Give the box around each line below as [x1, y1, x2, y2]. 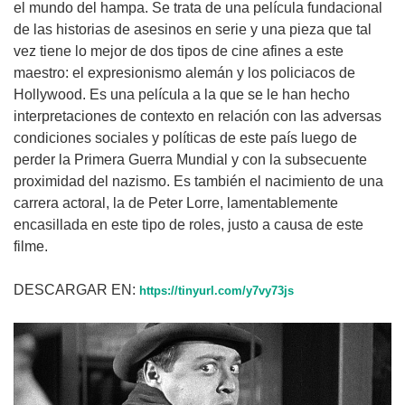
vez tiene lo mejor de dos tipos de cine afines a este [14, 43, 344, 60]
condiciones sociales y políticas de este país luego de [14, 130, 357, 146]
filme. [14, 239, 62, 255]
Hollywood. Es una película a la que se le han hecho [14, 87, 350, 103]
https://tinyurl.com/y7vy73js [139, 285, 294, 298]
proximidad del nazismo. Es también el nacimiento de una [14, 174, 383, 190]
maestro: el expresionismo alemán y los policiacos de [14, 65, 355, 81]
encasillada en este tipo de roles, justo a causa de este [14, 217, 363, 233]
